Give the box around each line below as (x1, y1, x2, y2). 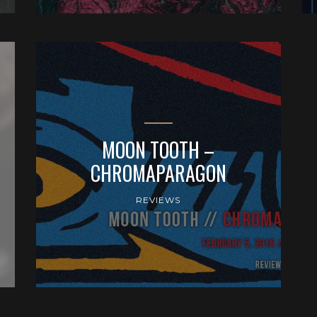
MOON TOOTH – (102, 134, 215, 164)
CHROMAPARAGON (90, 158, 226, 188)
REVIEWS (136, 194, 181, 205)
